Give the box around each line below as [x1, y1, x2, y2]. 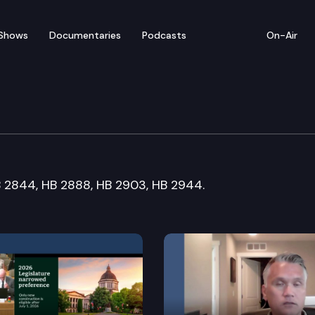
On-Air [266, 28, 297, 41]
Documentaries [49, 28, 121, 41]
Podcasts [142, 28, 186, 41]
